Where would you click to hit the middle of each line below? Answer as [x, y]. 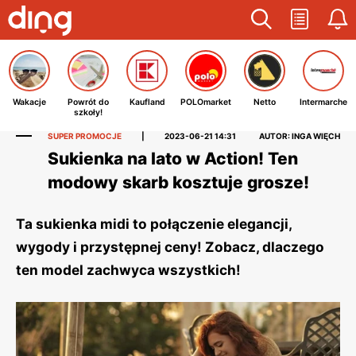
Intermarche [323, 102]
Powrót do [88, 102]
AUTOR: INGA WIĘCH [300, 136]
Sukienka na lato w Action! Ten [173, 159]
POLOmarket [206, 102]
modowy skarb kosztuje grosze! [178, 182]
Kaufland [147, 102]
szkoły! [88, 112]
